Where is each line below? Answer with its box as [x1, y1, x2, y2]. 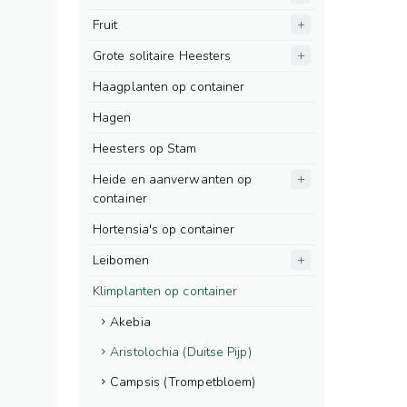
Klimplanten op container [93, 283, 238, 300]
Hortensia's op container [93, 221, 235, 238]
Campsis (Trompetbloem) [110, 373, 256, 391]
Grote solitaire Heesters [93, 47, 232, 65]
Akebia [110, 313, 151, 331]
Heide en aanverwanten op [93, 171, 253, 188]
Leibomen [93, 252, 149, 269]
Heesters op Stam [93, 140, 197, 157]
